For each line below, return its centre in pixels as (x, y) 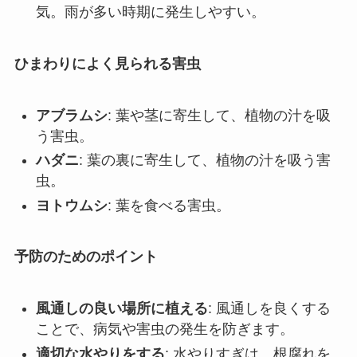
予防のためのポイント (86, 257)
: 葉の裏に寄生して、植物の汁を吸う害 (204, 161)
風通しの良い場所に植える (122, 309)
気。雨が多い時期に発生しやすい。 (150, 12)
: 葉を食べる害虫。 (169, 205)
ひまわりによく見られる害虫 (107, 63)
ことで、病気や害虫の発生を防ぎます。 (165, 330)
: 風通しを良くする (269, 309)
